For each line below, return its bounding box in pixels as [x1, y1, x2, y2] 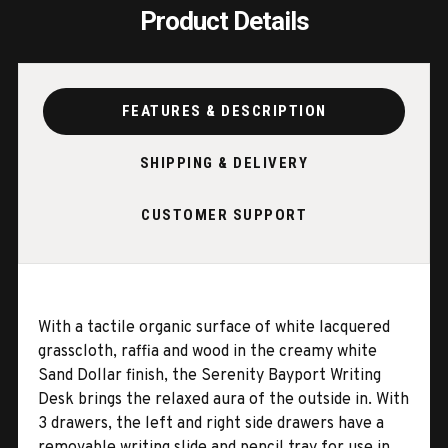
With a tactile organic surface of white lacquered [38, 317, 390, 338]
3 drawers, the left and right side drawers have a [38, 413, 384, 434]
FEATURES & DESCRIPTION [121, 102, 327, 121]
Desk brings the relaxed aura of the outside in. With [38, 389, 409, 410]
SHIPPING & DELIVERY [139, 154, 309, 173]
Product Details [139, 5, 309, 36]
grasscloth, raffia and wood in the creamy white [38, 341, 377, 362]
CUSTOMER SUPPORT [141, 206, 307, 225]
